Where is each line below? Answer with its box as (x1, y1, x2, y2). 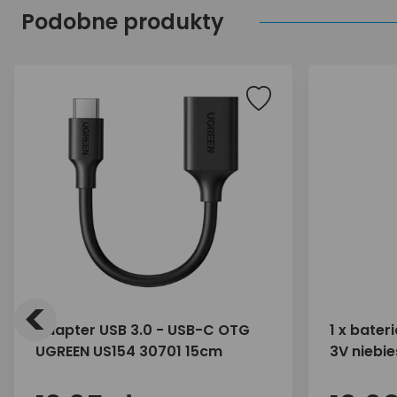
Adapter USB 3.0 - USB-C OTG (35, 320, 250, 340)
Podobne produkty (21, 7, 224, 36)
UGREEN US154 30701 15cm (35, 341, 222, 362)
